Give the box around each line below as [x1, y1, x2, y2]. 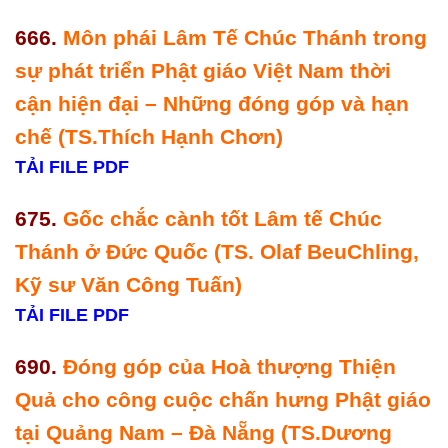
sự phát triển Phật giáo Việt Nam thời [15, 59, 391, 83]
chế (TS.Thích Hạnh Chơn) [15, 125, 289, 149]
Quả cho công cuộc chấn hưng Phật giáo [15, 387, 431, 411]
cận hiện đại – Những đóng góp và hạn [15, 92, 409, 116]
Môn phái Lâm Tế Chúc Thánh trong [63, 26, 427, 50]
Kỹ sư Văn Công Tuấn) [15, 273, 242, 297]
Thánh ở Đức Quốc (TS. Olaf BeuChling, [15, 240, 419, 264]
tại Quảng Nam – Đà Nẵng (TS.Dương [15, 420, 392, 444]
